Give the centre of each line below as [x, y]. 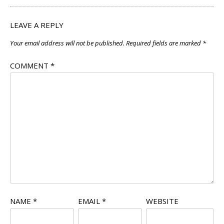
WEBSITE [162, 201]
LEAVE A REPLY [37, 25]
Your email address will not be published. [67, 43]
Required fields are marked [164, 43]
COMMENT [30, 65]
